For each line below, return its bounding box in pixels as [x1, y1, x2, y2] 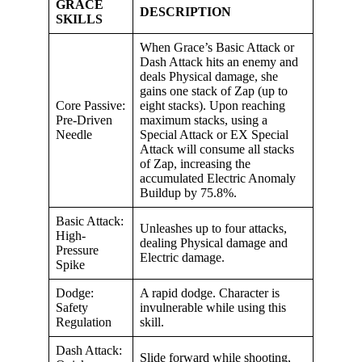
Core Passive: [56, 98, 125, 112]
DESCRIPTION [140, 4, 231, 19]
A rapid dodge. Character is [140, 285, 280, 300]
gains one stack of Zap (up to [140, 83, 288, 98]
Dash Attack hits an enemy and [140, 54, 298, 69]
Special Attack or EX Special [140, 127, 288, 141]
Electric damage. [140, 250, 225, 264]
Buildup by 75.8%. [140, 185, 237, 200]
